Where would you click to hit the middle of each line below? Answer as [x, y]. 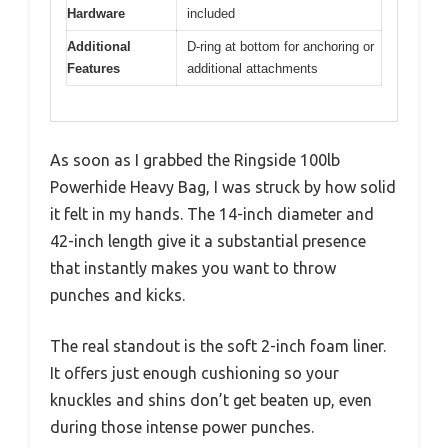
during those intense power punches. [182, 426]
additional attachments [252, 69]
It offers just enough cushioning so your [194, 372]
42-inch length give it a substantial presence [208, 240]
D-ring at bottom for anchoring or [280, 47]
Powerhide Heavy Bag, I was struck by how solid [223, 186]
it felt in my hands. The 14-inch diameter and [212, 213]
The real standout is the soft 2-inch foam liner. [218, 345]
